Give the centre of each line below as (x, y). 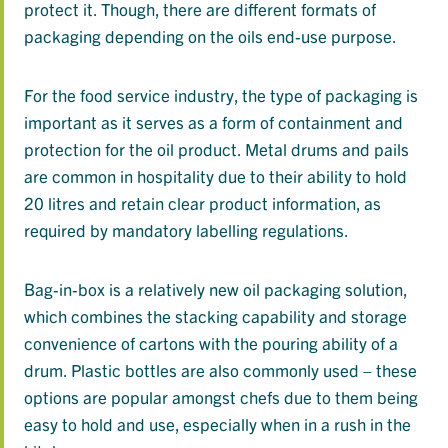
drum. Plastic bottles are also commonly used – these (220, 369)
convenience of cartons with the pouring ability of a (211, 342)
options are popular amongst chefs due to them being (221, 396)
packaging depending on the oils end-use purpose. (210, 35)
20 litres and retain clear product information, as (202, 202)
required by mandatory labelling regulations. (186, 229)
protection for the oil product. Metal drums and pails (216, 148)
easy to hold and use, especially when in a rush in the (217, 423)
